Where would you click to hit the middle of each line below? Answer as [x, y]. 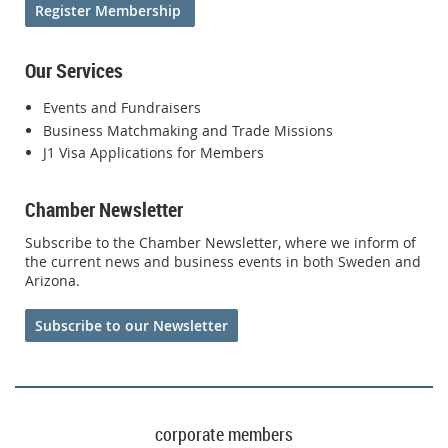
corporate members [224, 433]
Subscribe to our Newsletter [131, 325]
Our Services [74, 71]
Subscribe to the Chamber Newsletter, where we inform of [220, 242]
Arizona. [52, 280]
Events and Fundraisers [122, 108]
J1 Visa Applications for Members [153, 153]
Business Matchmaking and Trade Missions [188, 130]
